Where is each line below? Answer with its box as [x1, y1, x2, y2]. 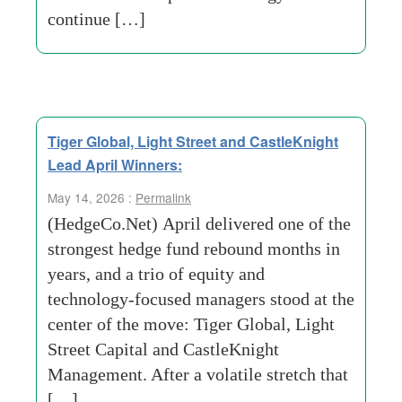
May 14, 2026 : [48, 188, 135, 206]
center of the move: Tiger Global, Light [48, 314, 335, 334]
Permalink [135, 188, 191, 206]
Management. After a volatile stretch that [48, 364, 348, 384]
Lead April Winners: [48, 154, 182, 175]
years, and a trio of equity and [48, 264, 265, 284]
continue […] [48, 9, 145, 29]
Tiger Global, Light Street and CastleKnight [48, 131, 338, 152]
